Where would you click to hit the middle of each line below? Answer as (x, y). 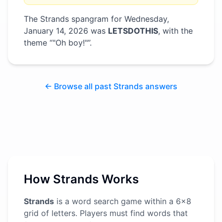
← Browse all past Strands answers (111, 86)
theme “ (38, 43)
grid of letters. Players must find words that (106, 213)
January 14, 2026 (56, 31)
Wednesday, (147, 19)
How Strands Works (81, 179)
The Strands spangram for (74, 19)
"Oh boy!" (70, 43)
